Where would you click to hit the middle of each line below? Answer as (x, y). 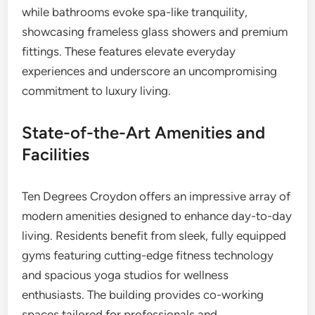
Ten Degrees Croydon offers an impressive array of (156, 196)
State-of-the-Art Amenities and (144, 133)
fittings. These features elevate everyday (129, 51)
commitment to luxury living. (97, 91)
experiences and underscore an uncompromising (150, 71)
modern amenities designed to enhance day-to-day (157, 216)
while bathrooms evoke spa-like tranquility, (135, 12)
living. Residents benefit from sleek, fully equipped (154, 236)
